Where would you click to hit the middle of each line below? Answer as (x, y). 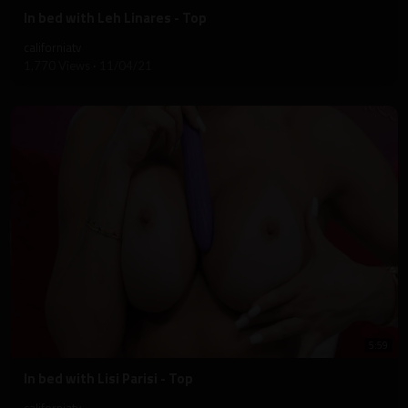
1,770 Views (58, 65)
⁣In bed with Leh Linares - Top (115, 17)
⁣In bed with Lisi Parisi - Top (108, 378)
